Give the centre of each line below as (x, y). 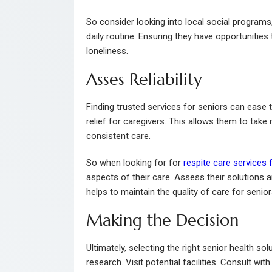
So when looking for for (135, 163)
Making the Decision (162, 221)
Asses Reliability (144, 80)
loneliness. (107, 51)
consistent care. (118, 136)
